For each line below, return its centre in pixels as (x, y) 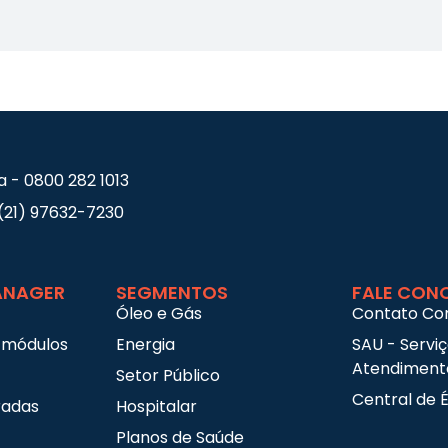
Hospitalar (156, 407)
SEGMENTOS (172, 293)
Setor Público (168, 376)
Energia (145, 345)
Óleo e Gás (159, 314)
